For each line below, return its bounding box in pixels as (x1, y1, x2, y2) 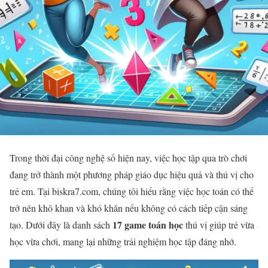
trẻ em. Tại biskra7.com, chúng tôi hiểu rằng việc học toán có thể (10, 185, 254, 197)
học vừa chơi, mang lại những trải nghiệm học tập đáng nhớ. (10, 235, 236, 248)
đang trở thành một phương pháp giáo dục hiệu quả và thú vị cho (10, 168, 254, 181)
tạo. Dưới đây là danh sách (10, 218, 112, 231)
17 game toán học (112, 218, 183, 232)
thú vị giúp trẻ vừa (183, 218, 254, 231)
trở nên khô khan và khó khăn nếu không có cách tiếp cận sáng (10, 202, 248, 214)
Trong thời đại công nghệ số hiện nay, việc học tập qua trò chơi (10, 151, 247, 164)
